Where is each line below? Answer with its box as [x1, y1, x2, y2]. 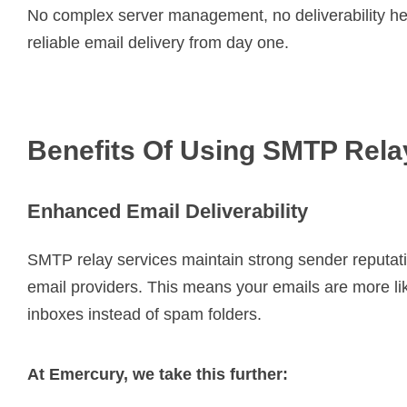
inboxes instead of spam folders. [27, 304, 262, 323]
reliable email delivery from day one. [27, 33, 289, 52]
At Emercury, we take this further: [27, 364, 288, 383]
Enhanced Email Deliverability [27, 199, 308, 223]
